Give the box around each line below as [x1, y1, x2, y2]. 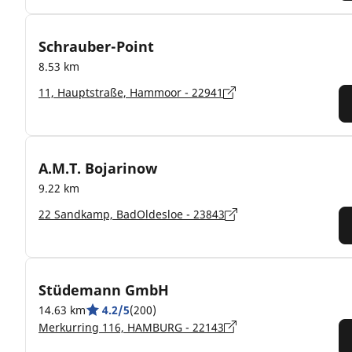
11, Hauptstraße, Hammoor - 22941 [38, 85, 223, 100]
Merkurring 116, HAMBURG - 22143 [38, 319, 224, 335]
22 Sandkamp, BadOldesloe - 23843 [38, 207, 225, 222]
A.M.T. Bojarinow [38, 158, 157, 178]
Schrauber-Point [38, 36, 154, 56]
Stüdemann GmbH [38, 280, 169, 299]
